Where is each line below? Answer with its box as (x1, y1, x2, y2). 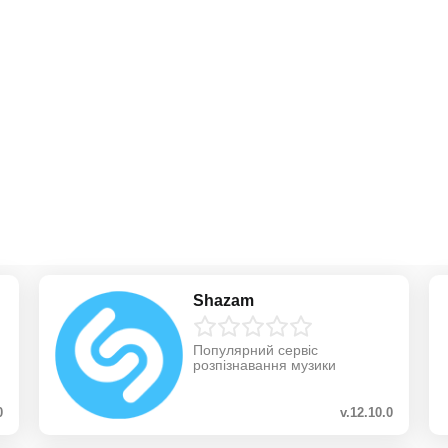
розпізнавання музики (192, 356, 336, 373)
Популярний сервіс (192, 341, 318, 358)
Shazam (192, 291, 254, 309)
